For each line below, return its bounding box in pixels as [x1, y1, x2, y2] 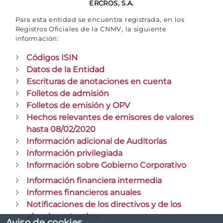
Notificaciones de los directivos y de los [26, 199, 181, 209]
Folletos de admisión [26, 88, 109, 98]
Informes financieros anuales [26, 187, 141, 197]
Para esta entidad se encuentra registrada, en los [15, 15, 184, 23]
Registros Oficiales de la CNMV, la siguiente [15, 24, 167, 33]
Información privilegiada [26, 148, 122, 158]
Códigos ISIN [26, 52, 78, 62]
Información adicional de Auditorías [26, 136, 167, 146]
